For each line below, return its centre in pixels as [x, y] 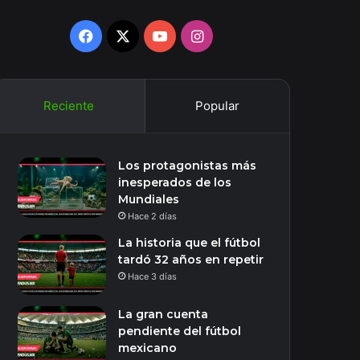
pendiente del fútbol [180, 331]
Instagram [237, 35]
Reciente [69, 106]
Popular [217, 106]
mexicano [148, 348]
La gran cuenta [164, 314]
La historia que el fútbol [190, 243]
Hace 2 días [153, 216]
